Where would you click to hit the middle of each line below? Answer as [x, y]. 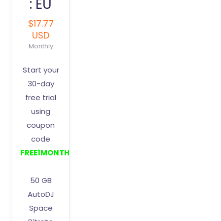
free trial [41, 97]
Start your [41, 70]
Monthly [41, 46]
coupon [41, 125]
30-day [41, 84]
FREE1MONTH [45, 153]
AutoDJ [41, 194]
